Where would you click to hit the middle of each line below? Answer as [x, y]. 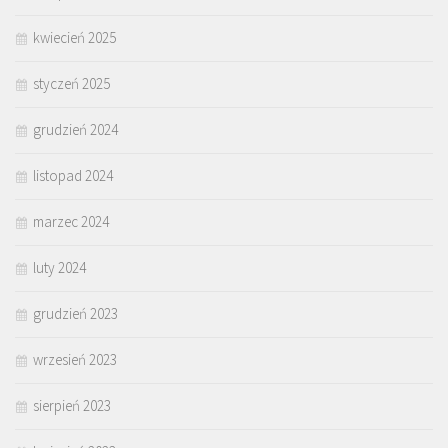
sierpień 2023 [72, 405]
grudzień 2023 [75, 313]
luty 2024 [59, 267]
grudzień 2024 [75, 129]
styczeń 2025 [71, 83]
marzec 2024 [71, 221]
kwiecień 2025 [74, 37]
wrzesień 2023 [75, 359]
